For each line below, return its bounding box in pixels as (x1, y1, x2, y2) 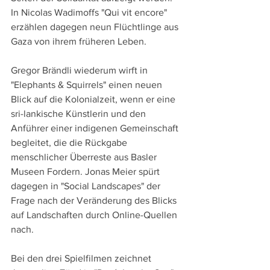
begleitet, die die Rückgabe (11, 137, 130, 148)
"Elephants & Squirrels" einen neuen (11, 80, 165, 90)
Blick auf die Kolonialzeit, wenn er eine (11, 94, 178, 105)
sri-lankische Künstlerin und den (11, 108, 148, 119)
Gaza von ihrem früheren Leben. (11, 36, 146, 47)
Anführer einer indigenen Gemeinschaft (11, 123, 181, 134)
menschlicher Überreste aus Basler (11, 152, 159, 163)
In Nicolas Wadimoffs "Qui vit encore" (11, 7, 169, 18)
